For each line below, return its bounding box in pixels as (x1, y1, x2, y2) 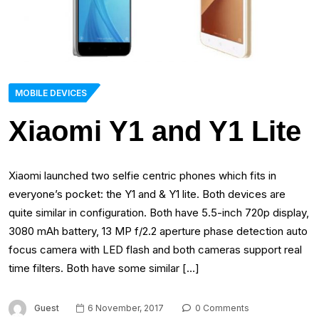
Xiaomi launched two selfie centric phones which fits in (9, 168, 276, 182)
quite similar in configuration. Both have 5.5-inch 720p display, (9, 205, 309, 219)
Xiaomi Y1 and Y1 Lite (9, 115, 301, 147)
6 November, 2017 (85, 302, 164, 313)
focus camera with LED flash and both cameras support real (9, 242, 302, 256)
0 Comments (193, 302, 249, 313)
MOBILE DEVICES (15, 87, 87, 98)
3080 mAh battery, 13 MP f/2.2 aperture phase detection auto (9, 224, 308, 238)
